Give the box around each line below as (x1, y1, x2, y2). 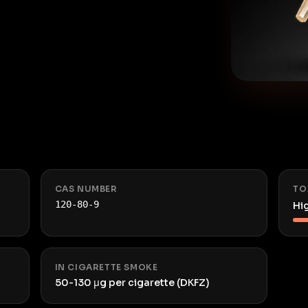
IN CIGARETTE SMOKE (54, 262, 158, 272)
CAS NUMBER (54, 184, 118, 194)
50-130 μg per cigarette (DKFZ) (54, 276, 210, 289)
